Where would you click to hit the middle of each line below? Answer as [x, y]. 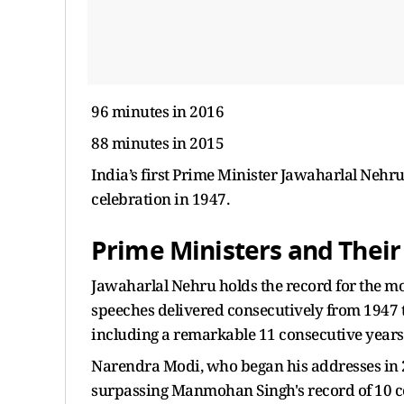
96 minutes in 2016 [157, 111]
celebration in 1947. [160, 199]
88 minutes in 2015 [157, 143]
